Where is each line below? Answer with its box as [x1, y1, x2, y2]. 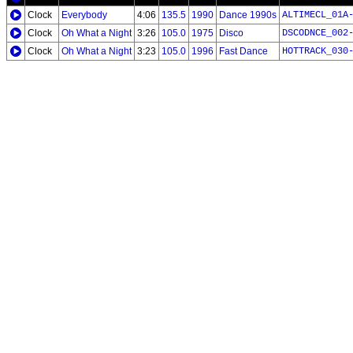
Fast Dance [219, 46, 268, 57]
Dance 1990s [219, 9, 277, 20]
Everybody [61, 9, 107, 20]
